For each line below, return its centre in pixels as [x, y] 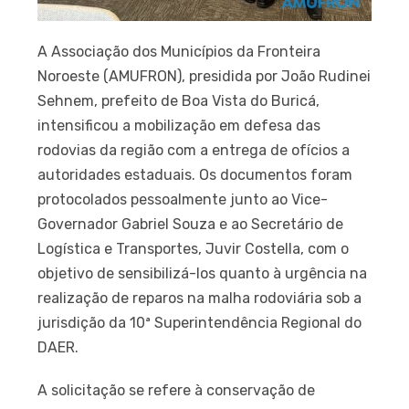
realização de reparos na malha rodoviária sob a [200, 298]
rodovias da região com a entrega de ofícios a [194, 150]
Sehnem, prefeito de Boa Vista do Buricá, [179, 100]
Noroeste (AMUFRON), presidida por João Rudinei [204, 76]
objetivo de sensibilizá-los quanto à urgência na [203, 273]
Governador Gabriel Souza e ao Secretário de [191, 224]
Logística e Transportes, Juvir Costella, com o [194, 248]
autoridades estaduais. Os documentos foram [195, 174]
